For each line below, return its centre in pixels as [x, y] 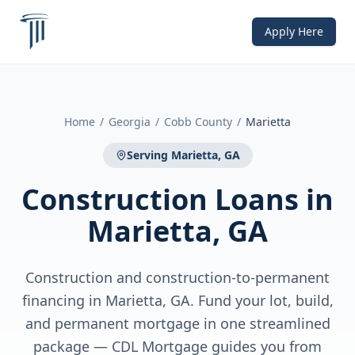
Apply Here [294, 31]
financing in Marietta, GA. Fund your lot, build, [177, 300]
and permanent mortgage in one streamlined [177, 323]
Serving [149, 155]
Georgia [130, 122]
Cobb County [198, 122]
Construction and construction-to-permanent [177, 277]
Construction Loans [160, 199]
